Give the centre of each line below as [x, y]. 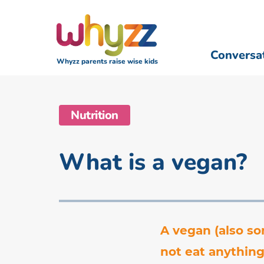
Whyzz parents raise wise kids [108, 61]
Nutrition [95, 115]
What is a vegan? [153, 162]
